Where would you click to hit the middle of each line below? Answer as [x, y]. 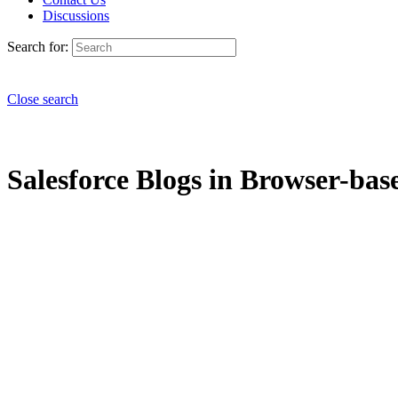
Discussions [76, 16]
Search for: [38, 47]
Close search [43, 99]
